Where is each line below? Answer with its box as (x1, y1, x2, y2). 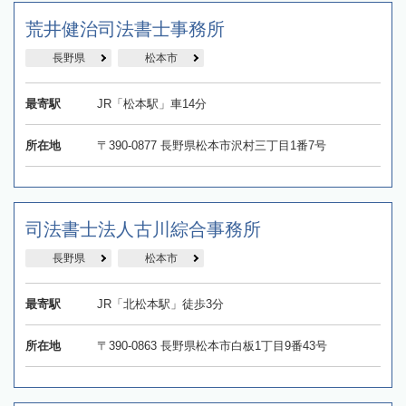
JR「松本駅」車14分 (96, 97, 207, 111)
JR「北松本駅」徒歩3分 (96, 297, 224, 312)
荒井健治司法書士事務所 (25, 19, 225, 40)
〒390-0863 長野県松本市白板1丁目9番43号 (96, 339, 327, 353)
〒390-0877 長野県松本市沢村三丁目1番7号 (96, 139, 326, 153)
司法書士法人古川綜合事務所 (25, 219, 261, 240)
